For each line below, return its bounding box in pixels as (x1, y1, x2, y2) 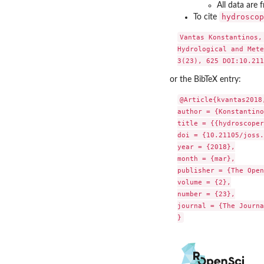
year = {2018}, (177, 142, 235, 151)
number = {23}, (177, 189, 235, 198)
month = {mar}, (177, 154, 235, 163)
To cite (193, 13, 219, 22)
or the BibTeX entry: (170, 75, 241, 84)
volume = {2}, (177, 177, 231, 186)
